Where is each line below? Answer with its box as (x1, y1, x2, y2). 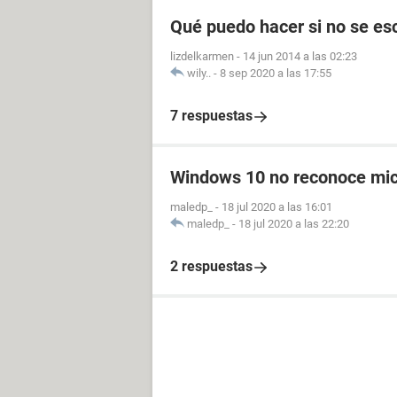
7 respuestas (170, 107, 253, 124)
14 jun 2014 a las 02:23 (243, 50, 357, 63)
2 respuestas (170, 258, 253, 275)
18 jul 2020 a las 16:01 (222, 200, 332, 214)
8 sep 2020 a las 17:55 (220, 66, 331, 80)
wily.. (187, 66, 211, 80)
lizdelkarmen (170, 50, 234, 63)
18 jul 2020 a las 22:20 (238, 217, 349, 230)
